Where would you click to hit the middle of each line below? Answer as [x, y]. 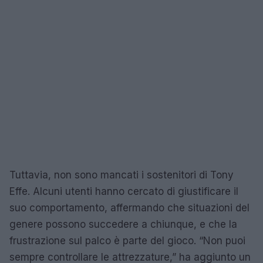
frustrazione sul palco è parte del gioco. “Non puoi [127, 240]
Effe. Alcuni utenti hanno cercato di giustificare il [124, 191]
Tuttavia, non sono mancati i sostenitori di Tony [122, 175]
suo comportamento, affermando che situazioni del [129, 208]
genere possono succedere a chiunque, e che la [123, 224]
